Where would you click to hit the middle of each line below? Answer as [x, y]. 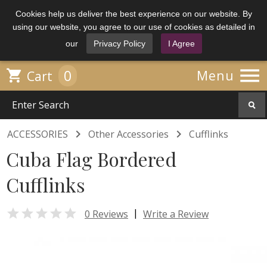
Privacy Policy [119, 44]
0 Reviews [106, 214]
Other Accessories [128, 134]
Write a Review [176, 214]
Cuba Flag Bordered [91, 159]
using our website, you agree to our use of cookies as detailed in [133, 27]
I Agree [181, 44]
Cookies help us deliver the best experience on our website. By [133, 14]
